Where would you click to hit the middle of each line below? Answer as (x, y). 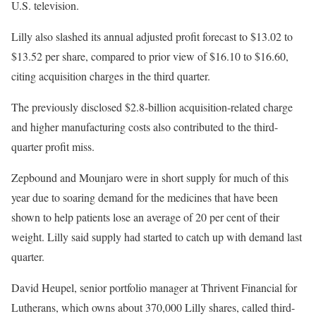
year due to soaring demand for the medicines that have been (145, 197)
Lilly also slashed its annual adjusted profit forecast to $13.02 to (152, 36)
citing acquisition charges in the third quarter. (111, 76)
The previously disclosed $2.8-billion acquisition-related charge (152, 107)
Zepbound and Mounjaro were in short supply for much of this (150, 177)
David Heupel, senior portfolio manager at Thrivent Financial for (154, 287)
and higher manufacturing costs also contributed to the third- (145, 127)
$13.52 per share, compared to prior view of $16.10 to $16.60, (150, 56)
